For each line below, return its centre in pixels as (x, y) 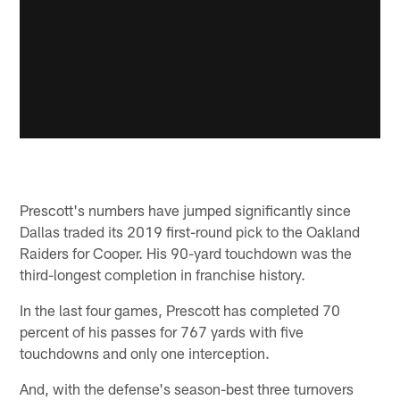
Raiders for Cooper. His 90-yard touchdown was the (186, 253)
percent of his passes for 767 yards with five (162, 332)
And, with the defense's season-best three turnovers (187, 389)
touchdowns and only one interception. (145, 353)
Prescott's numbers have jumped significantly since (186, 210)
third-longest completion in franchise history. (163, 275)
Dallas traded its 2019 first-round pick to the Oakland (190, 232)
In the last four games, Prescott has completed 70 (180, 310)
